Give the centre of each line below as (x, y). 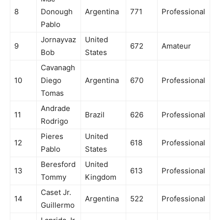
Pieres (52, 137)
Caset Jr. (56, 192)
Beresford (58, 165)
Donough (57, 12)
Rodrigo (55, 121)
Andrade (55, 109)
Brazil (95, 115)
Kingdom (101, 177)
